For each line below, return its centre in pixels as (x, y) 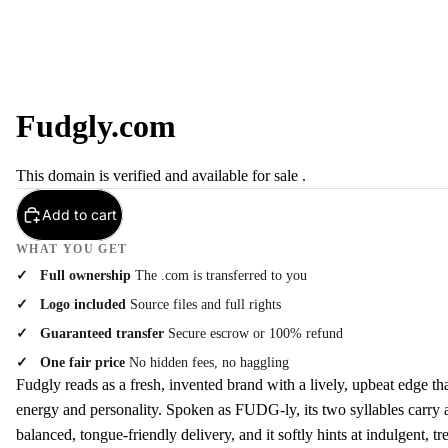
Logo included (83, 304)
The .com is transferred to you (219, 275)
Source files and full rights (203, 304)
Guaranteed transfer (102, 333)
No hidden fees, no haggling (207, 362)
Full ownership (85, 275)
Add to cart (79, 214)
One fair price (82, 362)
